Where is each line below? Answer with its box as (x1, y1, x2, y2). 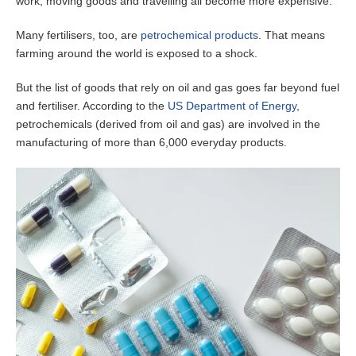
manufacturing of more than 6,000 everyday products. (16, 136, 287, 149)
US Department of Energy (168, 99, 296, 113)
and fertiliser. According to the (16, 99, 168, 113)
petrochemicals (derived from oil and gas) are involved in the (16, 118, 320, 131)
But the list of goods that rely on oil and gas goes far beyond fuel (16, 81, 339, 95)
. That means (258, 29, 325, 42)
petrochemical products (141, 29, 258, 42)
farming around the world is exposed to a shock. (16, 47, 257, 60)
